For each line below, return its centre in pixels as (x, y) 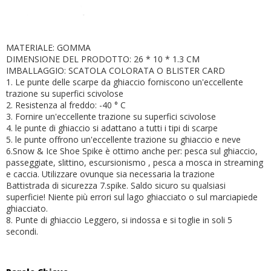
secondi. (22, 231)
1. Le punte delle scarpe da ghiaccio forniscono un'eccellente (125, 82)
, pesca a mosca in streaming (206, 162)
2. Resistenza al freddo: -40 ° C (66, 105)
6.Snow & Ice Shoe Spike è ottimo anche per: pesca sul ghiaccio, (132, 151)
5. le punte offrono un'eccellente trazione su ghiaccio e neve (123, 139)
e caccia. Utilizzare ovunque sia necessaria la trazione (110, 174)
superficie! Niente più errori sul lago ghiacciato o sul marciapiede (132, 197)
